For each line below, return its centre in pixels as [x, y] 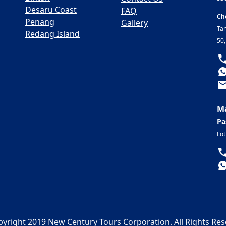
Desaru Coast [51, 9]
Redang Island [52, 34]
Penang [40, 21]
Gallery [134, 22]
